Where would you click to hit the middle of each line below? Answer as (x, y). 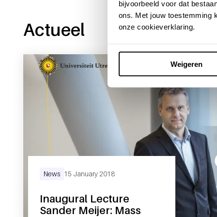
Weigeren (186, 64)
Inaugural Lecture (85, 198)
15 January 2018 (89, 173)
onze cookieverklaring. (157, 27)
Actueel (54, 29)
